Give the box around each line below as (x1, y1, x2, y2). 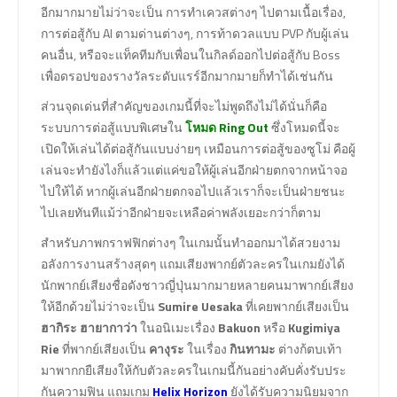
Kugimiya (288, 318, 340, 338)
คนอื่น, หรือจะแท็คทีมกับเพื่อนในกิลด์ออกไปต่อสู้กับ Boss (41, 45, 340, 65)
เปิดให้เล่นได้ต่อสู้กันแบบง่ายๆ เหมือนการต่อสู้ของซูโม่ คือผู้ (41, 139, 355, 159)
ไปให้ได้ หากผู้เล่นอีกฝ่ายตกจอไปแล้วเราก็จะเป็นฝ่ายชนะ (41, 182, 346, 201)
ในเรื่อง (184, 339, 230, 359)
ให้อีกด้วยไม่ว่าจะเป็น (41, 297, 155, 316)
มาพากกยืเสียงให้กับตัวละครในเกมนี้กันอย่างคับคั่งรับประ (41, 361, 346, 380)
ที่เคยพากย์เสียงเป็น (243, 297, 349, 316)
